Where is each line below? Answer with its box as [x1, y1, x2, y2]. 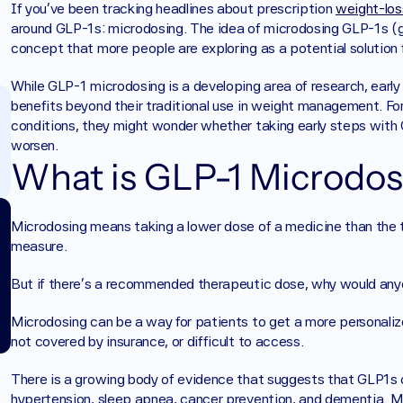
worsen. [11, 137, 58, 154]
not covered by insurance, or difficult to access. [11, 333, 307, 350]
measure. [11, 237, 71, 255]
